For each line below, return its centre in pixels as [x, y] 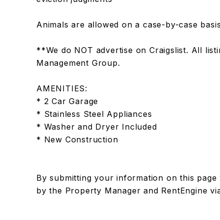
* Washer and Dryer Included [96, 127]
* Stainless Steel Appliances [94, 114]
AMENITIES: [62, 88]
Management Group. [78, 63]
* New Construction [77, 139]
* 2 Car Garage [67, 101]
